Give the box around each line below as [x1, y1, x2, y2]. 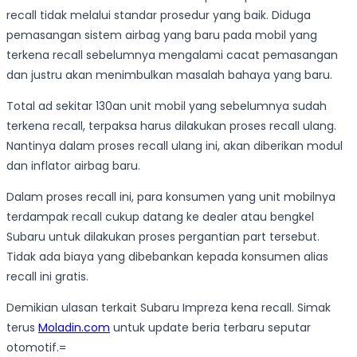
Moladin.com [38, 320, 110, 336]
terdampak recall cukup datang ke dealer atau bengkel [6, 209, 314, 226]
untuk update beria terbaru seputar [110, 320, 311, 336]
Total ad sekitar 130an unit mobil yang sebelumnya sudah [6, 98, 327, 115]
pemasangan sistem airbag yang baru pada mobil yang [6, 27, 317, 44]
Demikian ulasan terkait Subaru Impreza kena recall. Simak [6, 300, 331, 316]
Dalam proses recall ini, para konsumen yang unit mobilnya [6, 189, 335, 206]
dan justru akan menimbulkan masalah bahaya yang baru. [6, 67, 332, 84]
